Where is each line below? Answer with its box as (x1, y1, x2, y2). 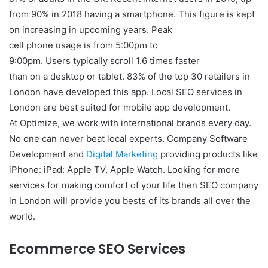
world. (9, 211, 35, 222)
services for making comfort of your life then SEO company (9, 179, 258, 191)
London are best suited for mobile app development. (9, 102, 230, 113)
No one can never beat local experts (9, 133, 162, 144)
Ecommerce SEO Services (9, 239, 185, 258)
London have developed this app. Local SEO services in (9, 86, 242, 98)
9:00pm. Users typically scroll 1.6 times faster (9, 55, 200, 66)
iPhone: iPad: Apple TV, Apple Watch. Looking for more (9, 164, 240, 175)
